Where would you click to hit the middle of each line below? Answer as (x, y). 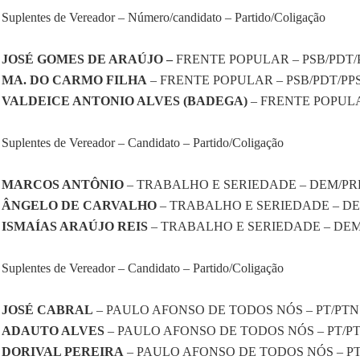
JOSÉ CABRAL (47, 310)
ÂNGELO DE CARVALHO (79, 206)
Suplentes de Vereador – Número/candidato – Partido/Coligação (164, 18)
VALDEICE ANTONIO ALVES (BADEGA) (125, 101)
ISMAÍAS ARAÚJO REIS (75, 227)
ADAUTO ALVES (53, 331)
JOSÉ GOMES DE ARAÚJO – (87, 59)
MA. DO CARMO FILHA (74, 80)
